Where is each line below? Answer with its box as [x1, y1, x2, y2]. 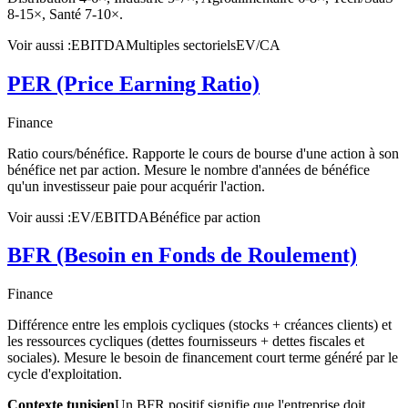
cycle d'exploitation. [7, 366, 122, 382]
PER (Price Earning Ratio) [7, 71, 260, 96]
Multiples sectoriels [126, 36, 236, 53]
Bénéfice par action [149, 209, 260, 225]
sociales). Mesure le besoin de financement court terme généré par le [7, 350, 398, 366]
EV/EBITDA [71, 209, 149, 225]
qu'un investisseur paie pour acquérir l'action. [7, 178, 265, 194]
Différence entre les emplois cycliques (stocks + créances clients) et [7, 317, 392, 333]
